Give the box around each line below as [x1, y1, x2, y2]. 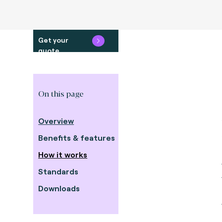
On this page [38, 88, 84, 99]
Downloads [38, 183, 80, 193]
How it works [38, 150, 88, 159]
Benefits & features [38, 133, 115, 142]
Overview [38, 116, 74, 125]
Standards [38, 166, 79, 176]
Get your [38, 36, 69, 44]
